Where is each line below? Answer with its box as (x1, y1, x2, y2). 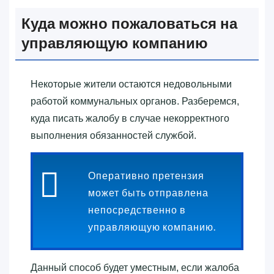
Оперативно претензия (88, 169, 204, 181)
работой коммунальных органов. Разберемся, (31, 95, 239, 106)
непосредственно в (88, 203, 186, 215)
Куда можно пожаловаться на (21, 13, 237, 34)
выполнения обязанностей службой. (31, 130, 196, 141)
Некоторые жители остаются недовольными (31, 78, 232, 89)
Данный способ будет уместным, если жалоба (31, 262, 239, 273)
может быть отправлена (88, 186, 209, 198)
